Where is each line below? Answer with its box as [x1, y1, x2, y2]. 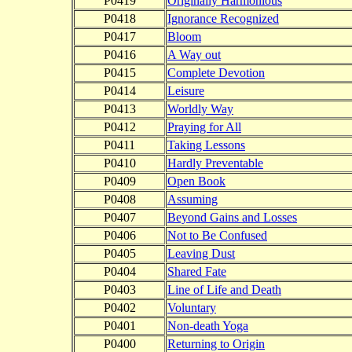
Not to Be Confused [167, 229, 267, 243]
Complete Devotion [167, 66, 265, 80]
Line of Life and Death [167, 283, 281, 297]
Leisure [167, 84, 204, 98]
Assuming [167, 192, 218, 207]
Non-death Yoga [167, 319, 248, 333]
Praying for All [167, 120, 241, 134]
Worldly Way [167, 102, 233, 116]
